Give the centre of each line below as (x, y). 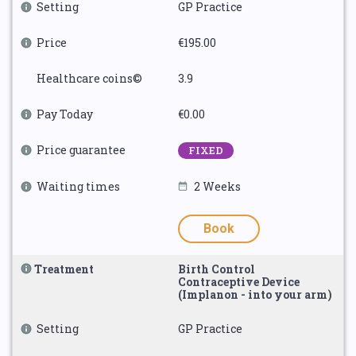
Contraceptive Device (239, 282)
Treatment (64, 269)
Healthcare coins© (89, 78)
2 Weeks (217, 186)
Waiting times (78, 186)
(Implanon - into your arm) (255, 294)
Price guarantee (81, 150)
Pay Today (65, 114)
